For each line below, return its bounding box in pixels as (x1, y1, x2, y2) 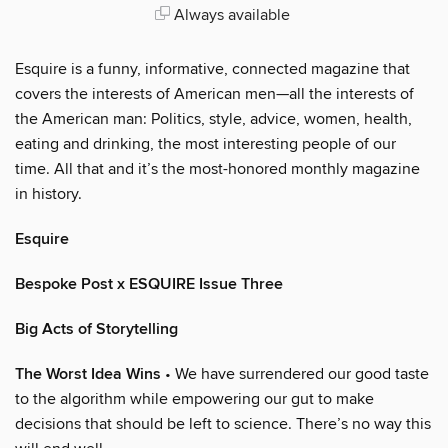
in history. (15, 183, 82, 204)
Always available (169, 4, 290, 25)
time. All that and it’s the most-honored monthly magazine (15, 158, 420, 179)
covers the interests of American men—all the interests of (15, 83, 414, 104)
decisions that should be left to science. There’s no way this (15, 413, 431, 434)
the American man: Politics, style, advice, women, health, (15, 108, 412, 129)
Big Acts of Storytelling (15, 318, 178, 340)
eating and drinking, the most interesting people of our (15, 133, 396, 154)
